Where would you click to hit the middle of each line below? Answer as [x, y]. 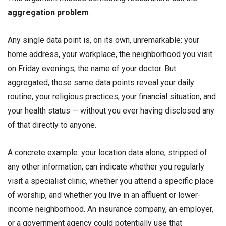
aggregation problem [48, 12]
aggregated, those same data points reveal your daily [101, 83]
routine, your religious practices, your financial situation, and [112, 97]
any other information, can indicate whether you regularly [106, 167]
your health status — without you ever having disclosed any [111, 111]
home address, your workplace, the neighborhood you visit [110, 54]
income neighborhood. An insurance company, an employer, [110, 209]
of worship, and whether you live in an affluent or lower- [104, 195]
